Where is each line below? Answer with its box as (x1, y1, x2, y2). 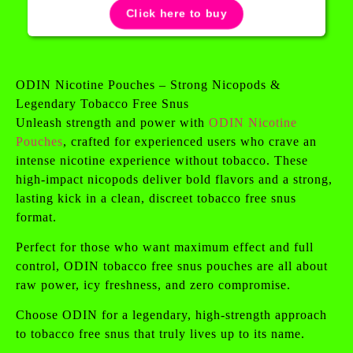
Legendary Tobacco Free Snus (16, 96, 189, 110)
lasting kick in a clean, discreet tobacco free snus (16, 191, 296, 205)
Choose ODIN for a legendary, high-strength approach (16, 308, 327, 322)
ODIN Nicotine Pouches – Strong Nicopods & (16, 77, 281, 91)
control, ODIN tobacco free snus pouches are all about (16, 258, 328, 273)
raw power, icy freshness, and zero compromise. (16, 277, 291, 292)
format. (16, 210, 57, 224)
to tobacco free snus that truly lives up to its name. (16, 327, 305, 341)
